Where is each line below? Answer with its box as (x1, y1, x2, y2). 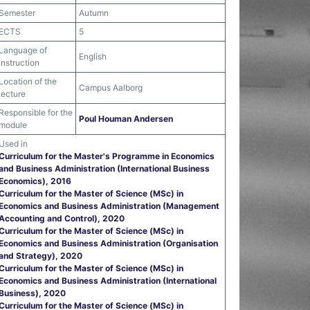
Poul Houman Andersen (79, 113, 173, 124)
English (79, 51, 107, 62)
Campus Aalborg (79, 82, 143, 93)
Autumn (79, 8, 109, 18)
